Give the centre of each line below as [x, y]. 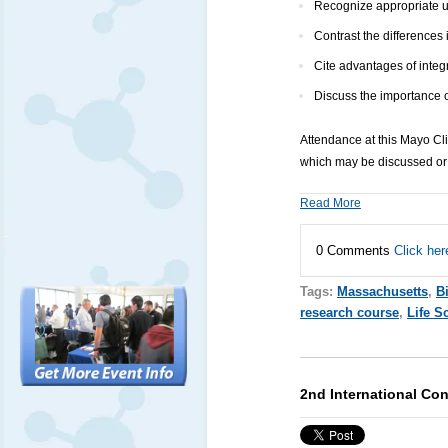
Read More [330, 203]
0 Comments [354, 251]
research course [349, 313]
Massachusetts [382, 292]
